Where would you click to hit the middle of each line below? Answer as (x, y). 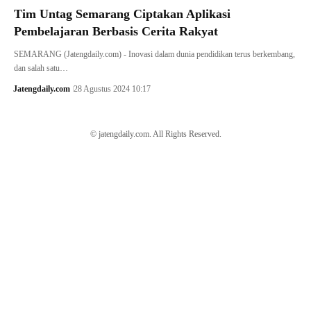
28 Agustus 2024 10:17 (112, 89)
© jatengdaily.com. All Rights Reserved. (155, 134)
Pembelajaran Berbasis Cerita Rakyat (116, 31)
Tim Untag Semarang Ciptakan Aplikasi (122, 14)
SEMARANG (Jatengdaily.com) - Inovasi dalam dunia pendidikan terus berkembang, (154, 54)
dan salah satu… (41, 68)
